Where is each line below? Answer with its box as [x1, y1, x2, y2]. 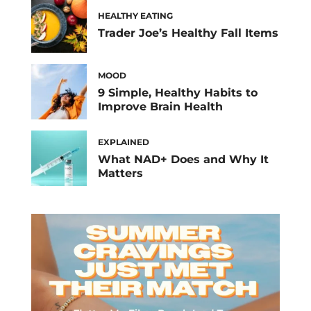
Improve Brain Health [98, 99, 223, 113]
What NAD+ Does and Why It [98, 152, 269, 166]
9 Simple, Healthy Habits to [98, 85, 258, 99]
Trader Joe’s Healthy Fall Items [98, 26, 278, 40]
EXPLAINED [98, 136, 149, 147]
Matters [98, 166, 143, 180]
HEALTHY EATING [98, 10, 173, 21]
